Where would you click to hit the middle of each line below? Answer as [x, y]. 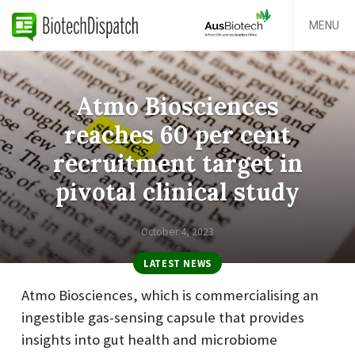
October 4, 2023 [177, 232]
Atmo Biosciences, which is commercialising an [170, 296]
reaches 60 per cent [177, 134]
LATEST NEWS [177, 263]
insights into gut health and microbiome [149, 340]
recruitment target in [177, 163]
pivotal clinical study [177, 191]
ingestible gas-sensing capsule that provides [163, 318]
